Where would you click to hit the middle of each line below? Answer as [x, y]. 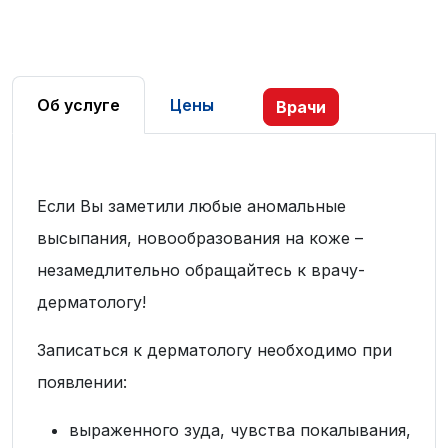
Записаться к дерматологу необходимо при [214, 350]
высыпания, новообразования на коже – [200, 238]
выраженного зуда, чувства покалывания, [240, 430]
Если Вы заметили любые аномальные [191, 206]
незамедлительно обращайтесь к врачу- [201, 270]
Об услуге [78, 105]
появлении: [82, 382]
